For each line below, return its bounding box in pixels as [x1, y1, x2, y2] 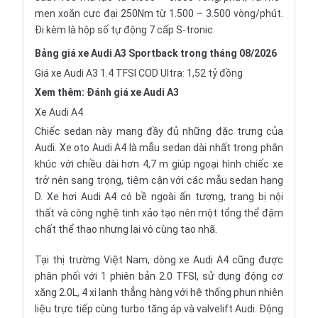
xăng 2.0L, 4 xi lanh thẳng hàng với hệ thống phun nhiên [35, 287, 283, 298]
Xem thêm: [35, 87, 87, 98]
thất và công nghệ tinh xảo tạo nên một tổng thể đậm [35, 207, 283, 219]
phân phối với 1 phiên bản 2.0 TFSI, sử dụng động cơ [35, 270, 283, 282]
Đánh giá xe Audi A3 [87, 87, 179, 98]
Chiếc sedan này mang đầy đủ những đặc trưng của [35, 126, 283, 137]
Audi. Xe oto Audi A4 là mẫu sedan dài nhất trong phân [35, 142, 283, 153]
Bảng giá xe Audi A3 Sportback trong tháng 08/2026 [35, 48, 277, 59]
